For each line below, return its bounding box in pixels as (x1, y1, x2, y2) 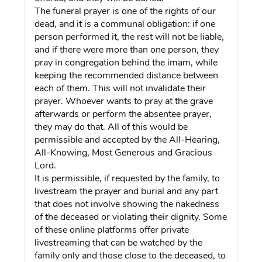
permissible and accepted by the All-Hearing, (35, 133, 220, 146)
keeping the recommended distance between (35, 68, 219, 82)
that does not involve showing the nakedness (35, 197, 220, 211)
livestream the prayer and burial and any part (35, 184, 219, 198)
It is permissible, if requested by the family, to (35, 171, 220, 185)
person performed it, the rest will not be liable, (35, 30, 225, 43)
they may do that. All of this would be (35, 120, 188, 133)
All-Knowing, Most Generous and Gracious (35, 146, 213, 159)
